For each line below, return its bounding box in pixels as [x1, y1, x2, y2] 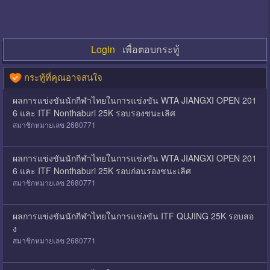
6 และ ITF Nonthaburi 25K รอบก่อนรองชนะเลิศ [12, 164, 191, 177]
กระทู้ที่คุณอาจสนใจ [21, 70, 102, 83]
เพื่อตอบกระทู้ [115, 42, 180, 56]
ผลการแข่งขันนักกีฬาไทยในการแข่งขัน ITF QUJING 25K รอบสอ [12, 209, 254, 222]
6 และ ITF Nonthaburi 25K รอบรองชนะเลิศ [12, 106, 175, 119]
